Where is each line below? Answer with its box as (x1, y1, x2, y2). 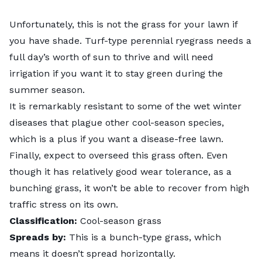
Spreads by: (9, 231, 69, 243)
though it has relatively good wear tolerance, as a (9, 166, 232, 177)
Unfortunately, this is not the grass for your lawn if (9, 18, 237, 30)
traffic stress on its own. (9, 198, 118, 210)
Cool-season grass (77, 215, 161, 226)
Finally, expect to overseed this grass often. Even (9, 149, 227, 161)
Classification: (9, 215, 77, 226)
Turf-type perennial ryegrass (85, 35, 213, 46)
